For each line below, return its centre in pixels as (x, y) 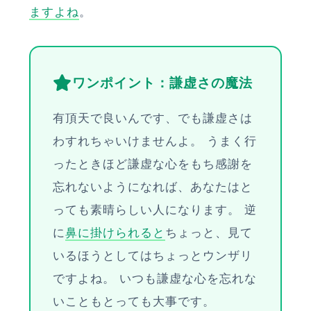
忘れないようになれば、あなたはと (153, 187)
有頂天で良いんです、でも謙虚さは (153, 118)
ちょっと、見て (209, 233)
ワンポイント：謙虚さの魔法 (162, 83)
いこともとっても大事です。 (134, 301)
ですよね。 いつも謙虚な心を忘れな (155, 278)
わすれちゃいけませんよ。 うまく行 (155, 141)
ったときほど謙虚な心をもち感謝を (153, 164)
